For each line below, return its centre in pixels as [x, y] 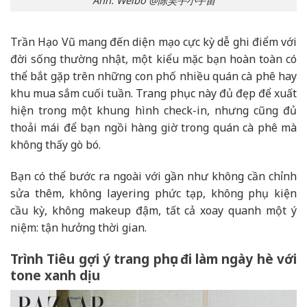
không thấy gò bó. [56, 145]
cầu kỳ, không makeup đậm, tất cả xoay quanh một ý [153, 211]
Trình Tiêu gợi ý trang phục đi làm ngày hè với [153, 259]
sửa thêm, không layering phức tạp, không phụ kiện [153, 194]
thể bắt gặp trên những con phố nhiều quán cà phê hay [153, 76]
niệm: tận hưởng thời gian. [78, 228]
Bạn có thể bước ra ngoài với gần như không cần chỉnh [153, 176]
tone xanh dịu [55, 275]
